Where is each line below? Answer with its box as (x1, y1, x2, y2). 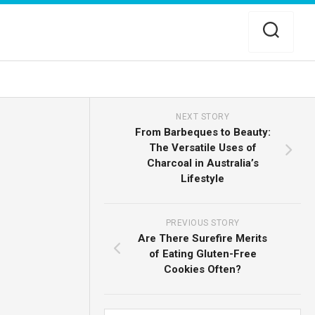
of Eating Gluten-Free (148, 247, 257, 260)
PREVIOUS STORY (165, 217, 240, 228)
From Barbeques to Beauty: (134, 125, 271, 139)
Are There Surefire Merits (138, 231, 268, 245)
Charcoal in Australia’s (146, 156, 259, 169)
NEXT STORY (176, 111, 230, 122)
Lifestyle (181, 172, 225, 185)
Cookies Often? (164, 262, 242, 276)
